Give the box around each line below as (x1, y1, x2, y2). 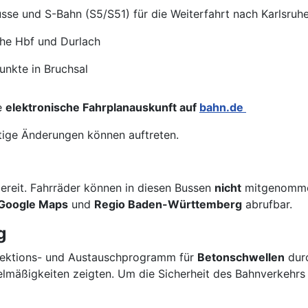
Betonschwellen (197, 250, 285, 264)
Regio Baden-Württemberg (94, 197, 242, 211)
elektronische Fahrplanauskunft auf (5, 100, 199, 114)
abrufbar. (242, 197, 292, 211)
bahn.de (199, 100, 246, 114)
